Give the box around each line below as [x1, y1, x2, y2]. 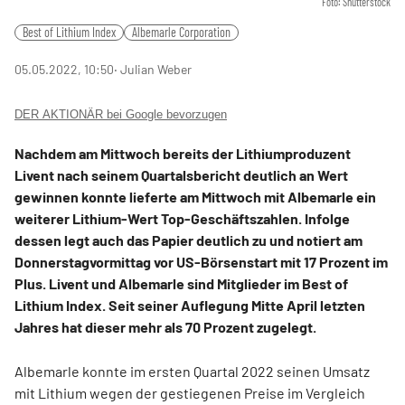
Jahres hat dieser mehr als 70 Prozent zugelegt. [14, 318, 316, 335]
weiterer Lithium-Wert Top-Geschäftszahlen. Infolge [14, 210, 350, 227]
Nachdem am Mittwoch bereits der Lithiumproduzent [14, 145, 351, 162]
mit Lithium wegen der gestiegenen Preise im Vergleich [14, 384, 365, 401]
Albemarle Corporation [132, 24, 231, 40]
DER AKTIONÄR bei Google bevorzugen [14, 108, 227, 121]
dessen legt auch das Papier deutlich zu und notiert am [14, 231, 363, 249]
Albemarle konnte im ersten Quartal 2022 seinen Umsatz [14, 363, 370, 380]
